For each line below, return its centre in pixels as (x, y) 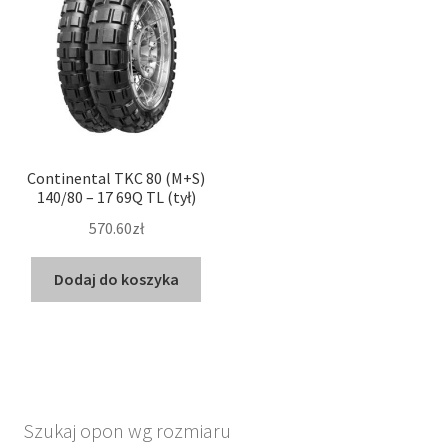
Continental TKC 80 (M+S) (116, 178)
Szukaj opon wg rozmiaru (126, 431)
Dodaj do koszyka (116, 278)
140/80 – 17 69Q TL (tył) (116, 197)
